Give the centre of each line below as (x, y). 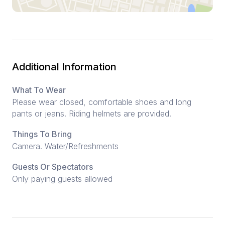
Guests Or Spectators (52, 167)
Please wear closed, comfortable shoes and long (102, 102)
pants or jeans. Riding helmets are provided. (92, 114)
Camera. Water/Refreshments (65, 146)
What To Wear (39, 90)
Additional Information (64, 67)
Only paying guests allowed (62, 179)
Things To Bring (42, 134)
